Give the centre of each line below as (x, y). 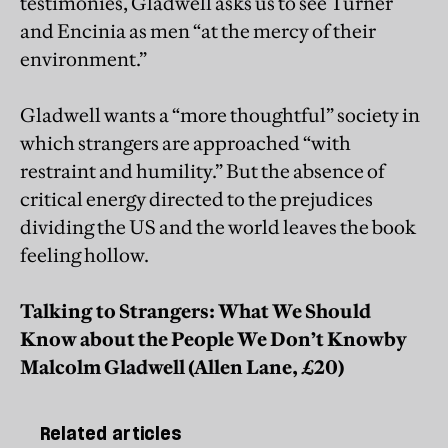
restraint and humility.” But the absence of (202, 170)
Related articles (110, 433)
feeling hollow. (84, 254)
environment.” (83, 58)
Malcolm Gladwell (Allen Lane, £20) (182, 366)
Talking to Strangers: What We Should (195, 310)
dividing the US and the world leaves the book (218, 226)
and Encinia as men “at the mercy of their (198, 30)
